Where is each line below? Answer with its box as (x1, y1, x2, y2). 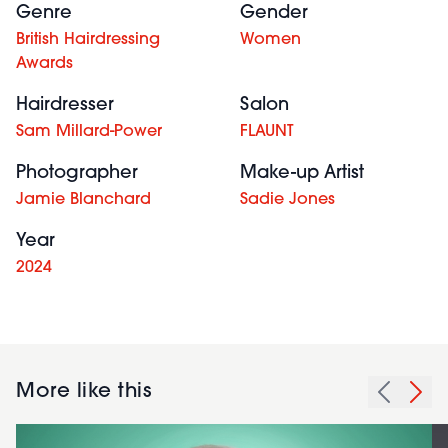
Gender (240, 4, 308, 23)
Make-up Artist (240, 164, 364, 183)
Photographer (16, 164, 138, 183)
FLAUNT (240, 124, 294, 140)
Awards (16, 56, 73, 72)
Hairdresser (16, 96, 114, 115)
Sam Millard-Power (16, 124, 162, 140)
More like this (16, 382, 151, 402)
